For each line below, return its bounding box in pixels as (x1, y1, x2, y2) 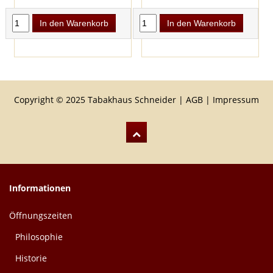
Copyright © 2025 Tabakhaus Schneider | (14, 94, 186, 106)
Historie (15, 252, 47, 264)
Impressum (213, 94, 259, 106)
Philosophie (15, 231, 63, 243)
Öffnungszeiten (9, 210, 73, 222)
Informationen (9, 182, 71, 194)
